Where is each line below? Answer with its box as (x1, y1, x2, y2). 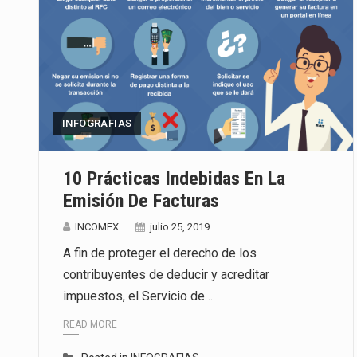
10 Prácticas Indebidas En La (63, 167, 285, 190)
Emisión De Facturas (63, 190, 219, 213)
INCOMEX (75, 221, 119, 233)
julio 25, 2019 (150, 221, 210, 233)
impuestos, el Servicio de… (63, 288, 213, 304)
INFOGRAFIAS (62, 117, 132, 130)
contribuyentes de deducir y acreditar (63, 267, 269, 283)
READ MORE (63, 319, 117, 331)
